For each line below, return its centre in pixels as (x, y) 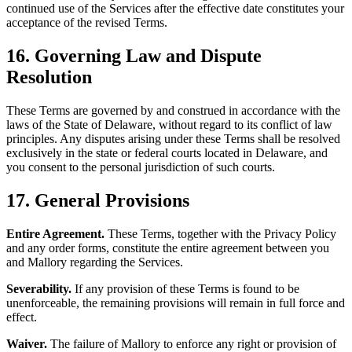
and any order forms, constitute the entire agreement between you (168, 247)
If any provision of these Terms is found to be (185, 288)
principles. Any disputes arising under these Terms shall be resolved (173, 138)
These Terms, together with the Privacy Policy (222, 233)
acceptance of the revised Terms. (87, 22)
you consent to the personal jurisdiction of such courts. (141, 167)
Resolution (49, 77)
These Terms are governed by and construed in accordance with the (173, 110)
